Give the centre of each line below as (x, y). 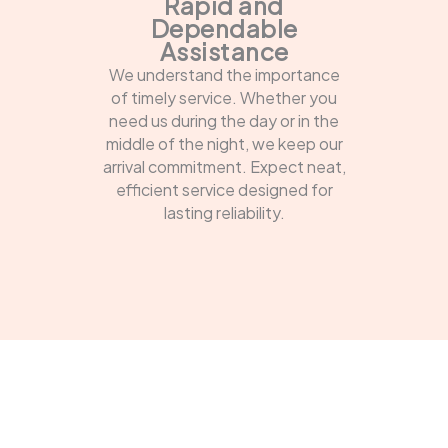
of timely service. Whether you (224, 97)
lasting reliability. (224, 212)
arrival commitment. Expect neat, (224, 166)
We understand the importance (224, 74)
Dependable (224, 27)
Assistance (224, 50)
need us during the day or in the (224, 120)
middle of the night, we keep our (224, 143)
